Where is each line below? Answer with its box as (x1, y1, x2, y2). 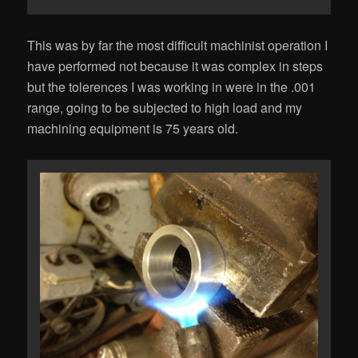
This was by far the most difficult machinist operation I (27, 35, 328, 54)
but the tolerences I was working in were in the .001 (27, 77, 316, 96)
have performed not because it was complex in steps (27, 56, 324, 75)
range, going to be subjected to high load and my (27, 97, 303, 117)
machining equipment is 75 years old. (27, 118, 239, 137)
